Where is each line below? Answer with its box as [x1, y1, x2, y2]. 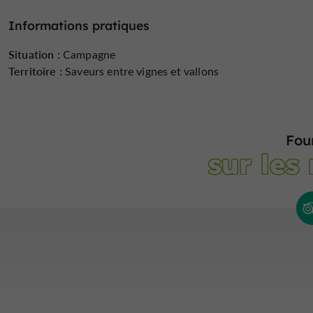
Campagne [59, 47, 116, 62]
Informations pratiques [8, 17, 150, 33]
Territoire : [8, 64, 62, 79]
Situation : [8, 47, 60, 62]
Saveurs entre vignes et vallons [61, 64, 219, 79]
